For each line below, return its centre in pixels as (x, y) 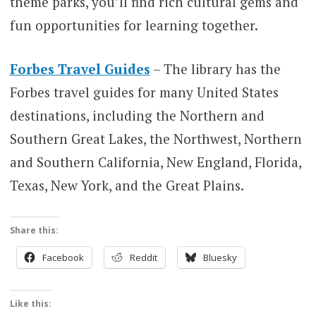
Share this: (34, 231)
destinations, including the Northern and (137, 115)
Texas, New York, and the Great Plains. (127, 185)
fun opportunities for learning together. (134, 25)
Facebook (63, 258)
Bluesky (220, 258)
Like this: (30, 304)
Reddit (143, 258)
